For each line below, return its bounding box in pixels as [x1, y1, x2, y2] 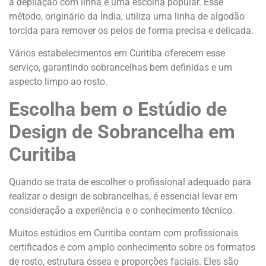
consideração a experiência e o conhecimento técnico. [9, 204, 235, 216]
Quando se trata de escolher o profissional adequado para [9, 176, 251, 188]
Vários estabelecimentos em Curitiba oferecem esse [9, 47, 225, 59]
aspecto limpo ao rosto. [9, 76, 107, 88]
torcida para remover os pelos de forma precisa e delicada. [9, 25, 254, 37]
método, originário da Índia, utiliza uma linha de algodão [9, 11, 245, 23]
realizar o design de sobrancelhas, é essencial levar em [9, 190, 237, 202]
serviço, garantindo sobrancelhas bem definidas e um [9, 62, 232, 74]
